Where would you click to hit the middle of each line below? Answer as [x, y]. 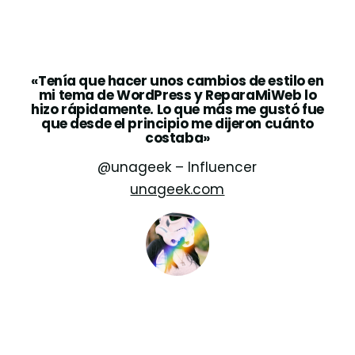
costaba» [177, 137]
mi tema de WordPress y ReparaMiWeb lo [177, 95]
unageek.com [177, 190]
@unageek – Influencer [177, 168]
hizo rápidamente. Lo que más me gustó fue [177, 109]
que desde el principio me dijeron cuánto [177, 123]
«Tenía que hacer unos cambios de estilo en [177, 80]
